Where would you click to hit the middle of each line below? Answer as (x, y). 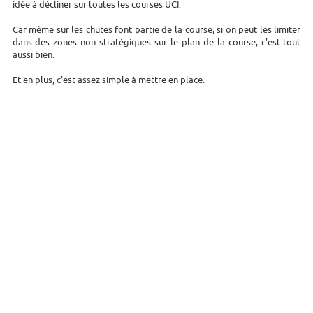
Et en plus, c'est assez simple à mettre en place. (108, 80)
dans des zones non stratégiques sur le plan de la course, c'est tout (156, 42)
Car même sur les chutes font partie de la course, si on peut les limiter (156, 29)
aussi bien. (33, 54)
